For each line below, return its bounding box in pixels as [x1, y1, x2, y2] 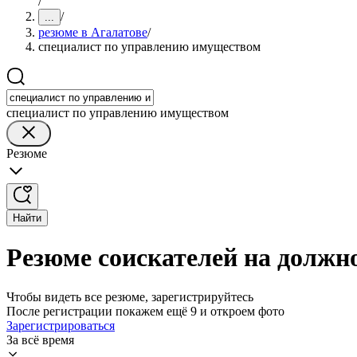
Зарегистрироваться [6, 318, 115, 332]
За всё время [6, 332, 74, 347]
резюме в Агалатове [38, 25, 147, 39]
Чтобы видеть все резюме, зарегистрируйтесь [6, 289, 253, 304]
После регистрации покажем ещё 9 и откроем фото [6, 304, 284, 318]
